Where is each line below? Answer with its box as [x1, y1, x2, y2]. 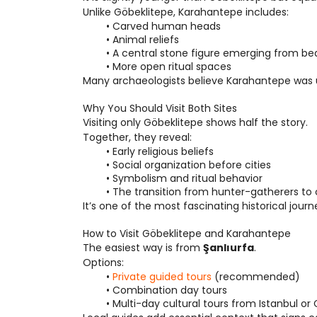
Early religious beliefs [112, 144, 214, 158]
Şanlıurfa [203, 241, 254, 255]
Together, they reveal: [83, 130, 192, 144]
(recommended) [211, 270, 300, 284]
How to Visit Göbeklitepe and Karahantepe [83, 226, 291, 241]
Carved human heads [112, 19, 221, 33]
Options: [83, 255, 124, 270]
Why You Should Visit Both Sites [83, 101, 237, 115]
